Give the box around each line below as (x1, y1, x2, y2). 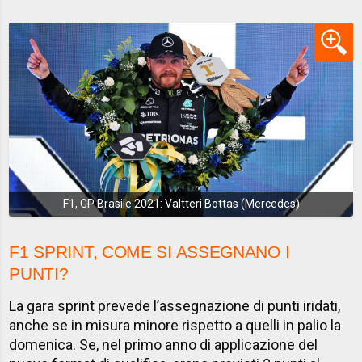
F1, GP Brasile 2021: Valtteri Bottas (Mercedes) (62, 197, 300, 211)
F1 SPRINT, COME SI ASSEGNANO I (9, 242, 290, 261)
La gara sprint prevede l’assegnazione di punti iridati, (9, 297, 341, 314)
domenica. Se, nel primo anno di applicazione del (9, 335, 318, 353)
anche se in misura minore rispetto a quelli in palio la (9, 316, 342, 334)
